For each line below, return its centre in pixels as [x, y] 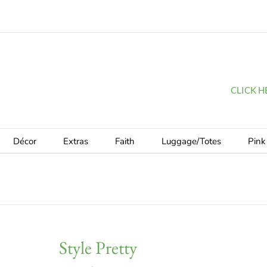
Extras [76, 141]
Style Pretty [98, 248]
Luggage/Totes [191, 141]
